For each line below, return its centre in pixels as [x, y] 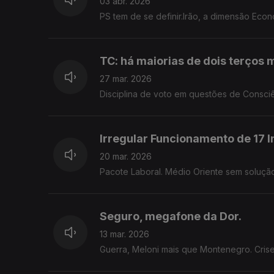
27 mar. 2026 [126, 79]
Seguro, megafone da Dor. [171, 217]
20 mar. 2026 [126, 157]
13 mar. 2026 [124, 234]
